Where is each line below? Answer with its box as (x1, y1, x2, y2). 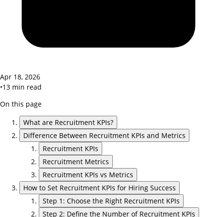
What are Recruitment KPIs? (23, 117, 113, 127)
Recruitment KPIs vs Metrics (43, 170, 133, 179)
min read (10, 82, 42, 92)
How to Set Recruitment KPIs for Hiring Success (23, 183, 176, 192)
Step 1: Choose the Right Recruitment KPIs (43, 196, 180, 205)
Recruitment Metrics (43, 156, 109, 166)
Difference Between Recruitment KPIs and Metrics (23, 130, 186, 140)
